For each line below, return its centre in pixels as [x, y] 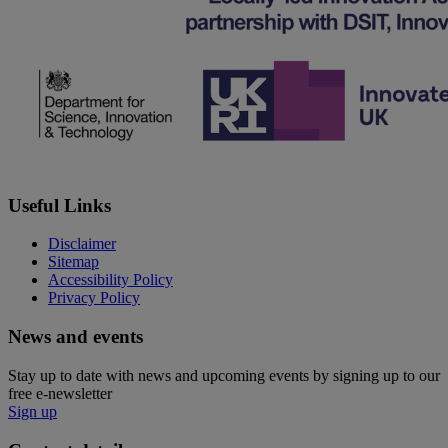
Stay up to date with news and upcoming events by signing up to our [224, 375]
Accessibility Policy [110, 280]
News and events [75, 337]
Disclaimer [82, 244]
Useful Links [59, 205]
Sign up [32, 411]
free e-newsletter [60, 393]
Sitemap [73, 262]
